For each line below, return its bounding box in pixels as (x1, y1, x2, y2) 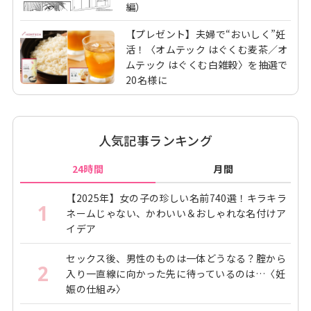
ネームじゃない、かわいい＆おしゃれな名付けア (66, 206, 287, 221)
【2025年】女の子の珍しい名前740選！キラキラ (66, 191, 287, 205)
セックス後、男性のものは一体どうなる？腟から (66, 251, 287, 266)
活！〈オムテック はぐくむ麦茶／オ (126, 42, 288, 57)
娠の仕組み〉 (66, 282, 126, 296)
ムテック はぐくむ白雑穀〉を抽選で (126, 58, 288, 72)
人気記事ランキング (98, 131, 213, 150)
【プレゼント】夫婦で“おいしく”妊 (126, 27, 286, 42)
